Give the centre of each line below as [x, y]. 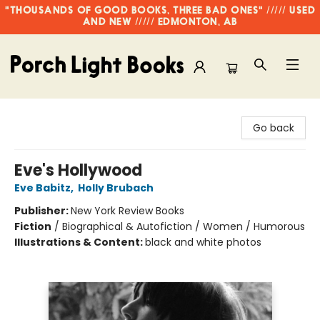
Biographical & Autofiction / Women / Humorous [184, 226]
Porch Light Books [54, 112]
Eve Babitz [42, 188]
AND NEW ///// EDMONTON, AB [160, 22]
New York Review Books [127, 211]
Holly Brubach [116, 188]
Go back [274, 128]
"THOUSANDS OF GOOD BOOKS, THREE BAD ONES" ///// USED [160, 11]
